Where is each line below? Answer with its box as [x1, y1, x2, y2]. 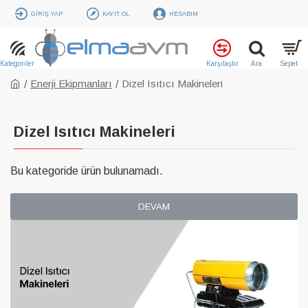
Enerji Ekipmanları [30, 78, 112, 89]
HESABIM [169, 10, 198, 17]
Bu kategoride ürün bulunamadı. [10, 165, 163, 177]
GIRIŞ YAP [31, 10, 63, 17]
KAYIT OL [102, 10, 129, 17]
